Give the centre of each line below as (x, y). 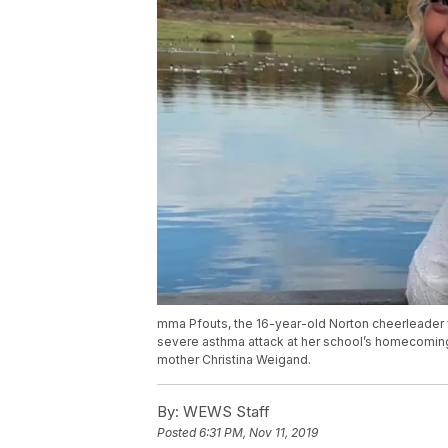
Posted (178, 433)
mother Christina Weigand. (234, 360)
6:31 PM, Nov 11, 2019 (258, 433)
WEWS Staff (224, 412)
